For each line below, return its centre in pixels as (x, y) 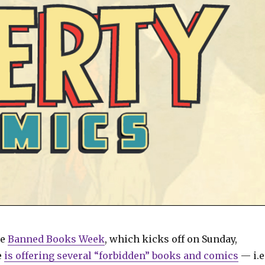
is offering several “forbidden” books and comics (121, 256)
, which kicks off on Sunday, (171, 239)
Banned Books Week (56, 239)
